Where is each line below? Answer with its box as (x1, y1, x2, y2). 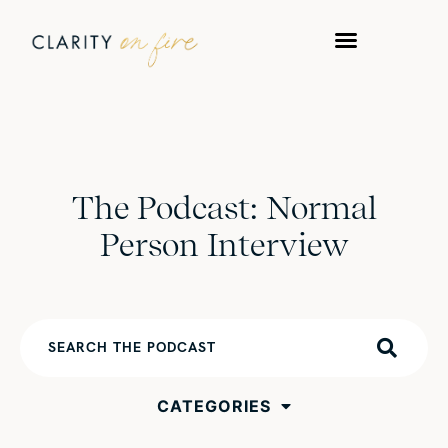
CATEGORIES (156, 396, 271, 417)
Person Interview (99, 225, 349, 265)
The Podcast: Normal (71, 188, 377, 228)
